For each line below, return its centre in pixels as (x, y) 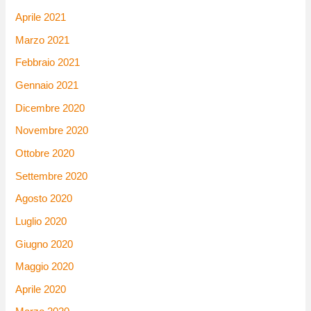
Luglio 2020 (41, 221)
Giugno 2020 (44, 244)
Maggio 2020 (45, 267)
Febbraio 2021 (48, 63)
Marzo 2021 (43, 40)
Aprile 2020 (41, 289)
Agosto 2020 (44, 199)
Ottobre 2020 (45, 153)
